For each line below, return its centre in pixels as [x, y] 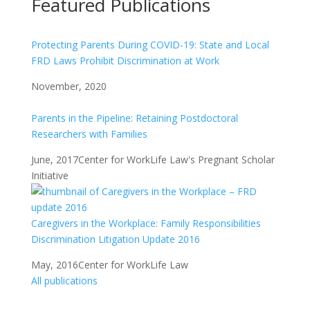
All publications [64, 281]
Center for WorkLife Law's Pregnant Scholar [176, 159]
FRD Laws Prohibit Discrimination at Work [125, 61]
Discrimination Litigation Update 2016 [115, 239]
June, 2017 [54, 159]
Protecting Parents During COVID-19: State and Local [150, 45]
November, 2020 [69, 86]
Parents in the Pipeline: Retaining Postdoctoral [134, 118]
